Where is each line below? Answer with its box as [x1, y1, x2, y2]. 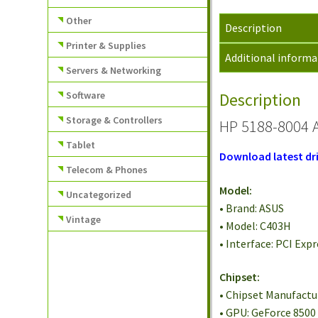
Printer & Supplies [66, 38, 147, 52]
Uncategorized [66, 187, 132, 201]
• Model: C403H [219, 218, 292, 233]
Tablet [66, 138, 96, 151]
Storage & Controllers [66, 113, 163, 126]
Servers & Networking [66, 63, 162, 77]
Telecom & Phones [66, 163, 148, 176]
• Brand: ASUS [219, 200, 285, 215]
